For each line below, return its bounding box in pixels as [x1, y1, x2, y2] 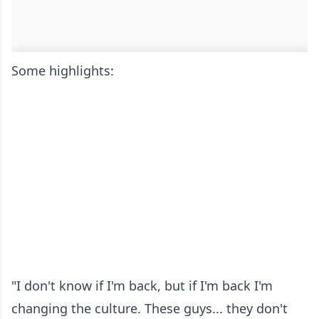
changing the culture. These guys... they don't [11, 299, 288, 317]
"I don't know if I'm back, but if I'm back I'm [11, 276, 273, 294]
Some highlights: [11, 61, 114, 79]
